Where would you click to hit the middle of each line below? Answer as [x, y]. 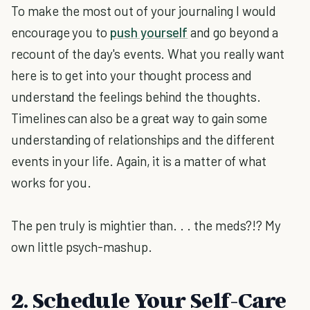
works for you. [52, 182]
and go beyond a [233, 32]
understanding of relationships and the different [143, 139]
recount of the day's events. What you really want [148, 54]
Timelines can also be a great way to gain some [139, 118]
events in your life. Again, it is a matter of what [139, 161]
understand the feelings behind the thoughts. [136, 97]
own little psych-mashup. [82, 247]
